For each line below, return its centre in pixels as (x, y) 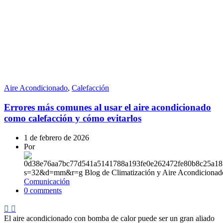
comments (46, 190)
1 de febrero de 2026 (56, 137)
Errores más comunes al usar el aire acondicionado (108, 108)
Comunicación (47, 181)
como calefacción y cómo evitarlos (73, 118)
